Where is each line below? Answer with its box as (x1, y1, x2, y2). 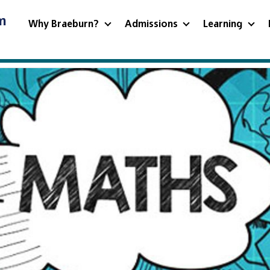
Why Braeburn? (28, 19, 102, 30)
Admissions (124, 19, 180, 30)
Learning (203, 19, 245, 30)
